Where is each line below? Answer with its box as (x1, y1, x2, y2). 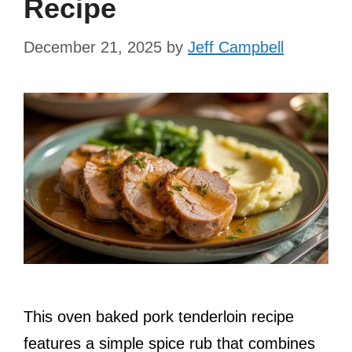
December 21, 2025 (24, 38, 162, 56)
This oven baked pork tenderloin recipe (24, 307, 294, 325)
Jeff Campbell (188, 38, 284, 56)
